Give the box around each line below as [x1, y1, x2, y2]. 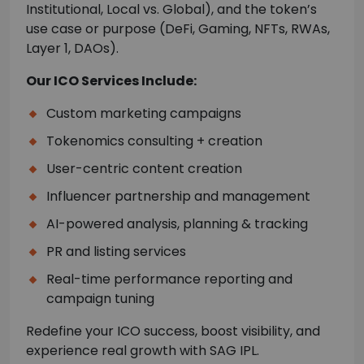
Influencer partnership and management [46, 187, 310, 206]
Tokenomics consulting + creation [46, 132, 262, 151]
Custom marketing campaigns [46, 104, 241, 123]
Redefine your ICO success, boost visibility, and [26, 322, 320, 341]
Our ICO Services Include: [26, 71, 197, 91]
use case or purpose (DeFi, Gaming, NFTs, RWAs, [26, 19, 330, 39]
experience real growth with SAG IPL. [26, 341, 259, 361]
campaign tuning [46, 289, 154, 309]
